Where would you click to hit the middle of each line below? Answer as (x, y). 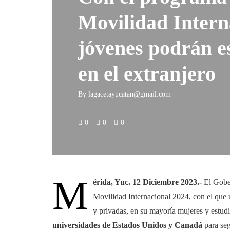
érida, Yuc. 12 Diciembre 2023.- (147, 182)
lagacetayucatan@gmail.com (130, 94)
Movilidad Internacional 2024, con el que (160, 196)
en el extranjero (147, 74)
